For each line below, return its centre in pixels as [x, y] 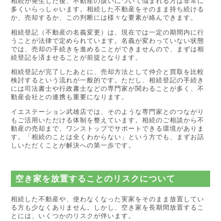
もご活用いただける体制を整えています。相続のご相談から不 [108, 120]
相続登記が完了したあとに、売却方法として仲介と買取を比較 [108, 72]
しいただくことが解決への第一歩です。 [73, 146]
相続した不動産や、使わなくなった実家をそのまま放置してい [108, 199]
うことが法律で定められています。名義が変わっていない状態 [108, 40]
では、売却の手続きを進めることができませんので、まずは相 [108, 49]
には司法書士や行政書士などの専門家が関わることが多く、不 [108, 89]
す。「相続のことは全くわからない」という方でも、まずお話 [108, 137]
